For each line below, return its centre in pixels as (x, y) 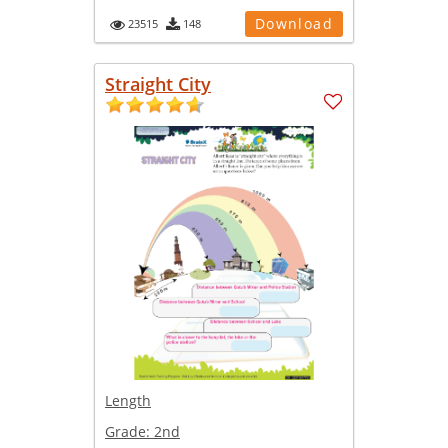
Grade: (129, 431)
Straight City (158, 83)
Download (293, 23)
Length (128, 400)
